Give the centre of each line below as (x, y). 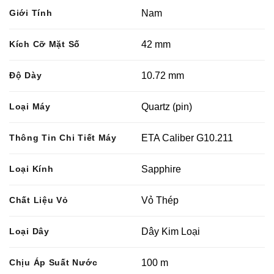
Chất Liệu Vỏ (39, 200)
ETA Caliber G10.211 (187, 138)
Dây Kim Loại (171, 232)
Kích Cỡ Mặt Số (45, 44)
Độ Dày (26, 76)
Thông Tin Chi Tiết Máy (63, 138)
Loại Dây (29, 231)
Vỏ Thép (160, 201)
